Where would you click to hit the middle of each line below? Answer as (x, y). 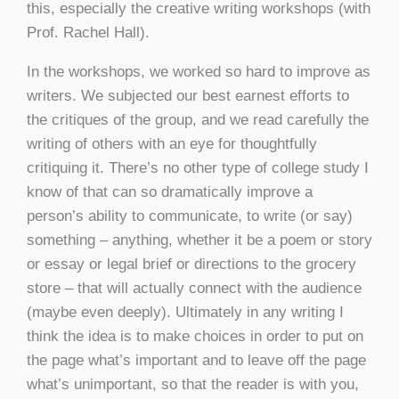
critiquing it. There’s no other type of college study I (198, 167)
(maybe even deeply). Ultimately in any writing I (185, 312)
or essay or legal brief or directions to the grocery (191, 264)
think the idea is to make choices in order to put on (195, 336)
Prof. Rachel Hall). (88, 32)
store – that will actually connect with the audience (194, 288)
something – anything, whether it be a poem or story (199, 240)
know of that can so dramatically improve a (170, 191)
